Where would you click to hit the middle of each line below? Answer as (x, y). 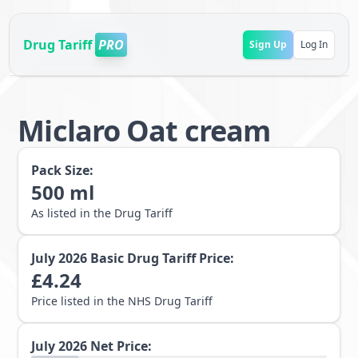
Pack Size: (63, 170)
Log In (314, 44)
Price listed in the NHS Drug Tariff (122, 301)
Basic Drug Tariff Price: (163, 258)
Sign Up (268, 44)
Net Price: (121, 346)
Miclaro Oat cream (144, 131)
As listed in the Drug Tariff (102, 213)
